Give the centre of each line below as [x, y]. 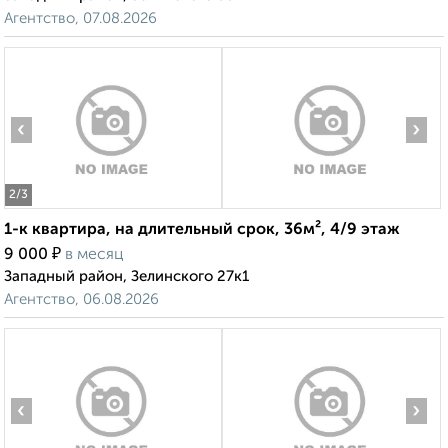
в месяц [94, 255]
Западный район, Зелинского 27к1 [126, 277]
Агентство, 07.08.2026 [80, 19]
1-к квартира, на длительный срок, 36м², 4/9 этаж [202, 230]
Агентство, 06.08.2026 [81, 300]
